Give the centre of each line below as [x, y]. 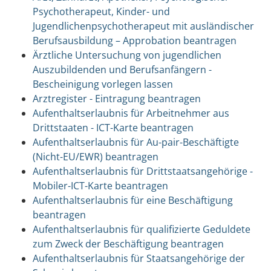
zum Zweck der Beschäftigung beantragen [128, 243]
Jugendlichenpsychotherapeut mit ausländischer [143, 26]
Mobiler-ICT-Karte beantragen [100, 185]
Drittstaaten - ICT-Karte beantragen [113, 127]
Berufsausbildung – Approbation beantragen [134, 40]
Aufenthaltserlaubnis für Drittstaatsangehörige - [142, 171]
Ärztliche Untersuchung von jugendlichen [127, 55]
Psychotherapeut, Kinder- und [101, 11]
